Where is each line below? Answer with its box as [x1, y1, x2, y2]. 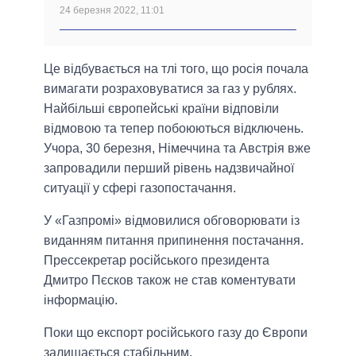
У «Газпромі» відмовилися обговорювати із [44, 214, 300, 228]
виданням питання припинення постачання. [44, 234, 304, 248]
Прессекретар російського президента [44, 253, 269, 268]
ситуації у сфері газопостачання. [44, 181, 236, 195]
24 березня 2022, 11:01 [60, 5, 164, 17]
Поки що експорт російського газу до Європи [44, 326, 308, 340]
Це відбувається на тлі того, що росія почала [44, 62, 308, 76]
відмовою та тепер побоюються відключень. [44, 122, 304, 136]
